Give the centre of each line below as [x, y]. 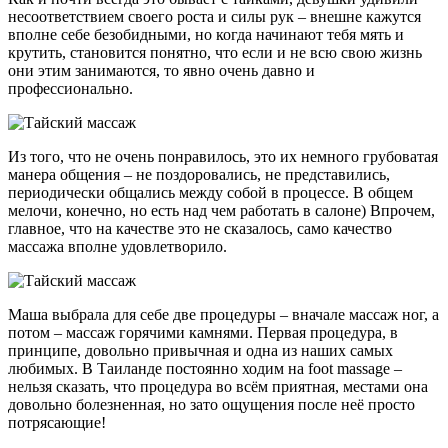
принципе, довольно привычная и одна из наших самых [200, 351]
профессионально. [70, 89]
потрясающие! [57, 423]
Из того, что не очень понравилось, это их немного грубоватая [223, 157]
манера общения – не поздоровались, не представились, [199, 175]
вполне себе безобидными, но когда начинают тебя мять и [206, 35]
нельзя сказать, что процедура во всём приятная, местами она [218, 387]
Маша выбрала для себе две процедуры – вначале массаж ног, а [223, 315]
